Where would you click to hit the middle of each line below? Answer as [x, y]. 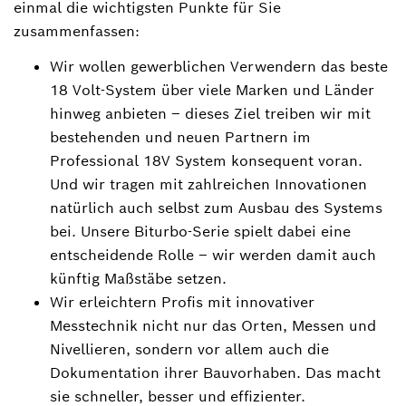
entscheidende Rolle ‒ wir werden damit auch [213, 255]
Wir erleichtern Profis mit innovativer [182, 302]
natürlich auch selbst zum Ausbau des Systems [216, 208]
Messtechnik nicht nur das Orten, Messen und [213, 325]
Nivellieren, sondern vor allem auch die [189, 349]
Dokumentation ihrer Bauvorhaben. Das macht [215, 372]
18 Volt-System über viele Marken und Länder [212, 90]
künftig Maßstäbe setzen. [138, 278]
